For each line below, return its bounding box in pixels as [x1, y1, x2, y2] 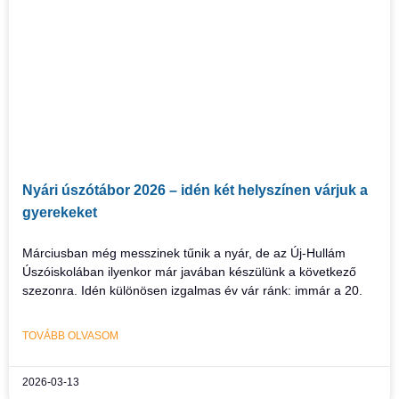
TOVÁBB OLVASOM [22, 330, 118, 342]
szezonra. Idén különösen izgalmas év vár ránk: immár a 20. [22, 283, 362, 297]
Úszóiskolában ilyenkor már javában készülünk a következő [22, 265, 356, 279]
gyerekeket [22, 205, 97, 220]
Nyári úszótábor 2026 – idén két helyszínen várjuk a [22, 183, 368, 198]
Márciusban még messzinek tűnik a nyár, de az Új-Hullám [22, 246, 346, 260]
